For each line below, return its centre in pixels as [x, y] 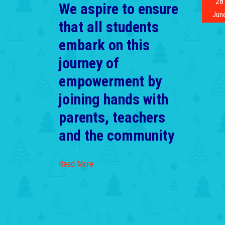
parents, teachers [112, 117]
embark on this [104, 45]
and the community [117, 135]
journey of [89, 63]
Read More [76, 164]
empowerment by [110, 81]
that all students [109, 27]
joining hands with [114, 99]
